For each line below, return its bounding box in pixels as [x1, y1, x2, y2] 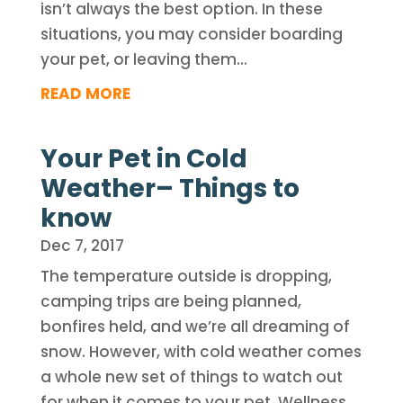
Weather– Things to [40, 171, 300, 206]
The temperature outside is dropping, [40, 265, 332, 287]
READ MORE [40, 83, 130, 104]
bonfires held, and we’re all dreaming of [40, 316, 350, 337]
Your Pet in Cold [40, 141, 247, 176]
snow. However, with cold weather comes [40, 341, 362, 363]
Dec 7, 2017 [40, 235, 124, 256]
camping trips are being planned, [40, 291, 301, 312]
